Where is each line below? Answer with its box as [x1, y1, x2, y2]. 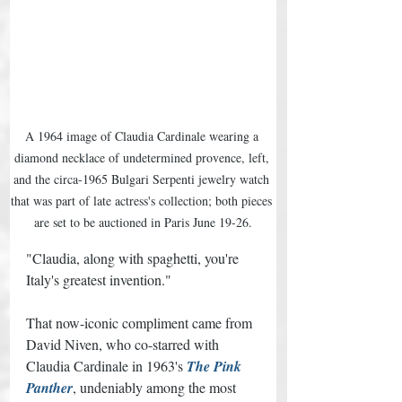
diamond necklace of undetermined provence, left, [13, 148, 273, 166]
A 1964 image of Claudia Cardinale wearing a [24, 127, 262, 144]
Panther [26, 377, 73, 398]
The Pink [187, 355, 245, 376]
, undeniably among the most [73, 377, 240, 397]
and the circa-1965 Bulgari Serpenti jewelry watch [13, 170, 273, 188]
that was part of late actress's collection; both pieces [11, 191, 275, 209]
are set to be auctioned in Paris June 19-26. [34, 213, 252, 231]
